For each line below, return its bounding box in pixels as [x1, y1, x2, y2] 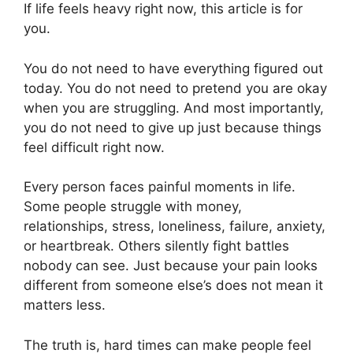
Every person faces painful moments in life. [24, 179, 295, 195]
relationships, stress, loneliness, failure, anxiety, [24, 218, 325, 235]
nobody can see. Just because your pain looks [24, 258, 318, 274]
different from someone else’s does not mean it [24, 277, 323, 294]
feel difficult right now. [24, 139, 165, 155]
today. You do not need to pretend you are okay [24, 80, 327, 96]
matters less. [24, 297, 106, 314]
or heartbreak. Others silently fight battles [24, 238, 289, 255]
